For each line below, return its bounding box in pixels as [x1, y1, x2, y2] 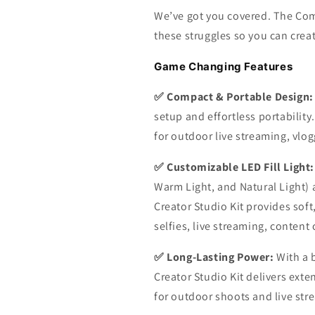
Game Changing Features [154, 59, 293, 73]
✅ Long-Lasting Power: [154, 249, 274, 264]
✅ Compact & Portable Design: [154, 89, 314, 104]
